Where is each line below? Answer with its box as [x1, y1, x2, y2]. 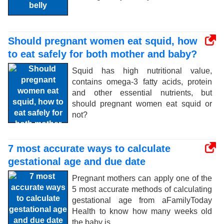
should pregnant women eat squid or [72, 99, 212, 108]
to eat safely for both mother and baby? [8, 48, 197, 59]
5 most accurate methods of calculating [72, 185, 212, 193]
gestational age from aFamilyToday [72, 196, 212, 204]
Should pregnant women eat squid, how [8, 35, 197, 46]
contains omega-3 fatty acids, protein [72, 77, 212, 86]
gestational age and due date [8, 156, 145, 167]
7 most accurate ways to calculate [8, 143, 170, 154]
